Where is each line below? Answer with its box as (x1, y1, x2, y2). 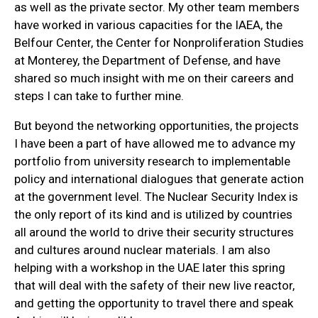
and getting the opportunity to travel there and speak (14, 296, 293, 311)
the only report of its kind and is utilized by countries (14, 207, 292, 222)
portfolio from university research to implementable (14, 154, 290, 169)
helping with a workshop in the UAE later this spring (14, 261, 285, 275)
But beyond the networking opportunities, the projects (14, 119, 299, 133)
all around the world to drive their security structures (14, 225, 294, 240)
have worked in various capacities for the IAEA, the (14, 18, 283, 33)
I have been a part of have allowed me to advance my (14, 136, 295, 151)
